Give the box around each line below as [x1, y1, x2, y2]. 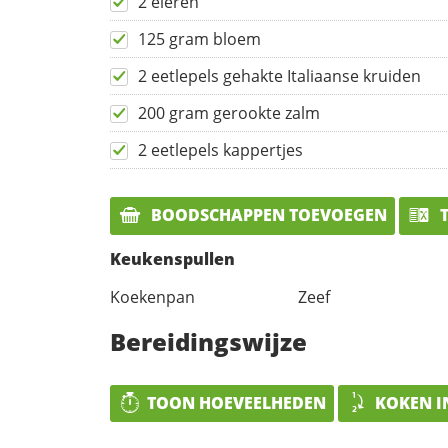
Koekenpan [110, 285, 195, 308]
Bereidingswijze [110, 324, 307, 358]
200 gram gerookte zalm [138, 102, 320, 125]
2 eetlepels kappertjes [138, 139, 303, 162]
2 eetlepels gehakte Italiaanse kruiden [138, 65, 421, 88]
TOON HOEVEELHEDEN [147, 391, 326, 414]
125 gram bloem [138, 28, 261, 51]
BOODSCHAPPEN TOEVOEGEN [147, 204, 387, 227]
